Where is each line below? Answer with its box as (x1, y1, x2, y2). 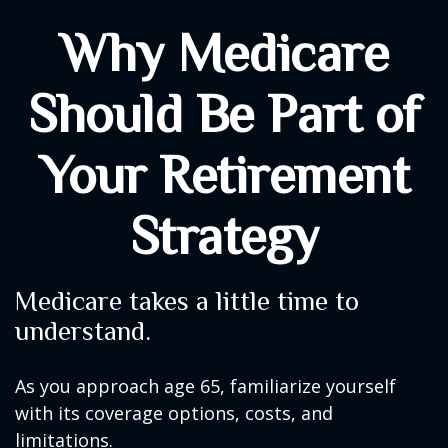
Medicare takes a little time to (15, 286, 359, 316)
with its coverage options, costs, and (15, 401, 333, 425)
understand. (15, 316, 151, 346)
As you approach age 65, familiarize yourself (15, 374, 396, 398)
